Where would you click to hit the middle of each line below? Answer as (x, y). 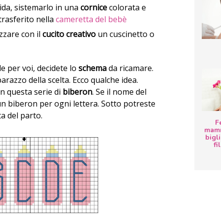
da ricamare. (130, 68)
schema (92, 68)
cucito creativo (69, 34)
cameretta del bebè (92, 19)
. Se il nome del (119, 92)
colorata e (127, 8)
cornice (94, 8)
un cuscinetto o (125, 34)
